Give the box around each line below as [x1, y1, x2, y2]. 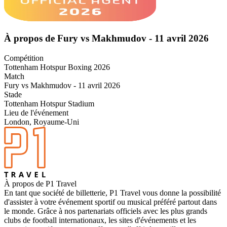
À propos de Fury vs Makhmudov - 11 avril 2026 [4, 32, 209, 44]
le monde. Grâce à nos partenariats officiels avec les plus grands [4, 206, 207, 215]
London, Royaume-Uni [4, 117, 79, 126]
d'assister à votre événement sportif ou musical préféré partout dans [4, 197, 217, 206]
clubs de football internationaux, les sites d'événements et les [4, 215, 196, 224]
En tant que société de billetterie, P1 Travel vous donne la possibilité [4, 188, 221, 197]
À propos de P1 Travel [4, 179, 77, 188]
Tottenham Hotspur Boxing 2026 [4, 62, 110, 71]
